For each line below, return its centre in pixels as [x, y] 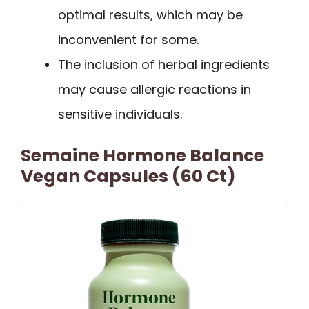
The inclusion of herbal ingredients [164, 64]
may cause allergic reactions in [154, 89]
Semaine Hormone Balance [142, 155]
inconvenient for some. [128, 39]
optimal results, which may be [150, 14]
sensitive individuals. [120, 114]
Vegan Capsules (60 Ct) [128, 176]
